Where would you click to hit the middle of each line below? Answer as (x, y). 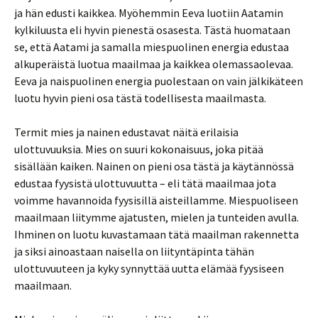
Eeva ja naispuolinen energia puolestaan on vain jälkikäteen (159, 81)
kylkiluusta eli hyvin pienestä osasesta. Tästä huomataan (152, 30)
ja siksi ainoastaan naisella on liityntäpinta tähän (134, 251)
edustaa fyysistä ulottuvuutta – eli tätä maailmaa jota (145, 183)
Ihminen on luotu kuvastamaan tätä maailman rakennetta (157, 234)
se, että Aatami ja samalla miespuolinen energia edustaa (152, 47)
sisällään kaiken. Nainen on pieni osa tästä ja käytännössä (154, 166)
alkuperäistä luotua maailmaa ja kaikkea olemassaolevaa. (154, 64)
